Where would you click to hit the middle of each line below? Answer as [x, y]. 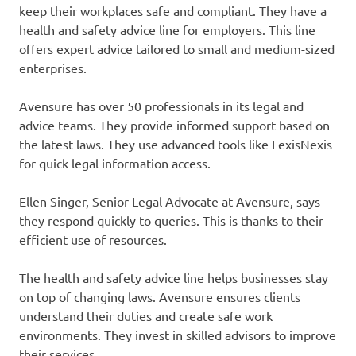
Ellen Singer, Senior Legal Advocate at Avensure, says [170, 201]
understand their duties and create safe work [146, 316]
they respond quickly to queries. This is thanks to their [171, 221]
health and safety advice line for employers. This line [167, 30]
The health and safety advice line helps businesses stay [174, 278]
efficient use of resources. [93, 240]
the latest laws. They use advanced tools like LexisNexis [176, 144]
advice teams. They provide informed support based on [174, 125]
